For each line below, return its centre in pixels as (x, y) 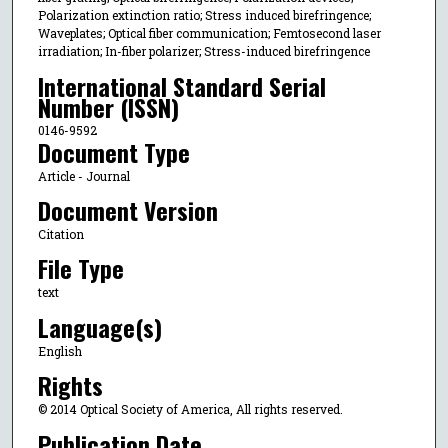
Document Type (113, 151)
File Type (80, 268)
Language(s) (99, 326)
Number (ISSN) (108, 106)
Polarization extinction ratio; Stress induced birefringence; (204, 15)
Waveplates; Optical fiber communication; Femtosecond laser (209, 33)
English (59, 350)
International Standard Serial (181, 85)
